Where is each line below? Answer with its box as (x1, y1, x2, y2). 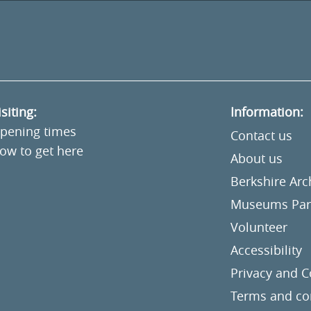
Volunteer (230, 219, 287, 236)
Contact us (230, 127, 292, 144)
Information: (230, 103, 303, 121)
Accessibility (230, 242, 302, 259)
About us (230, 150, 283, 167)
